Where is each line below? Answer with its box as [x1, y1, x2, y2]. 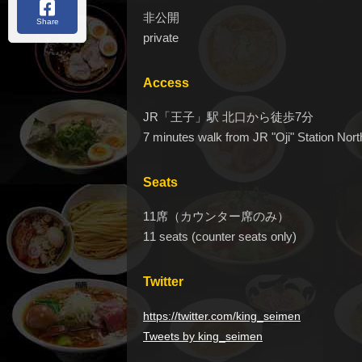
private [143, 31, 179, 45]
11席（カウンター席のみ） [143, 209, 289, 224]
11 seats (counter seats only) [143, 229, 297, 244]
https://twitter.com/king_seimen [143, 309, 301, 323]
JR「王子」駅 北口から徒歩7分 [143, 110, 314, 124]
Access [143, 76, 189, 90]
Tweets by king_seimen [143, 330, 263, 343]
